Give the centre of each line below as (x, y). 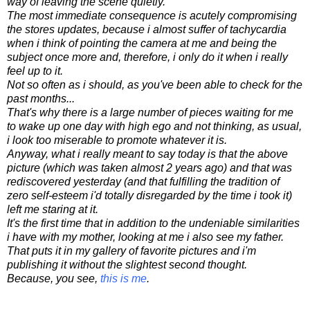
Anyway (26, 154)
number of (162, 112)
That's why (33, 112)
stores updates (61, 29)
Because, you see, (54, 278)
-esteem (68, 195)
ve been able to (200, 84)
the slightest (137, 264)
